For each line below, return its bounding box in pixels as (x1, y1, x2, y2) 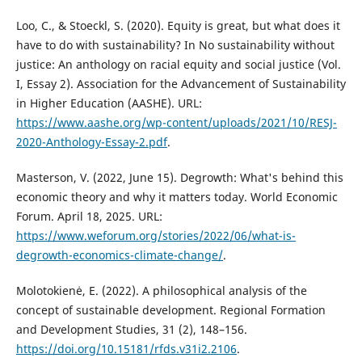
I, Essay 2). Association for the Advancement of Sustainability (15, 76, 346, 92)
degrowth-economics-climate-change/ (15, 247, 223, 263)
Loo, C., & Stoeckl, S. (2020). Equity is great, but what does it (15, 18, 340, 34)
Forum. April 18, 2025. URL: (15, 208, 162, 225)
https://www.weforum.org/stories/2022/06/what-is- (15, 228, 296, 244)
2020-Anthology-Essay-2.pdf (15, 134, 167, 150)
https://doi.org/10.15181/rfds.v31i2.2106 (15, 341, 237, 357)
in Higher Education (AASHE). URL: (15, 95, 202, 112)
